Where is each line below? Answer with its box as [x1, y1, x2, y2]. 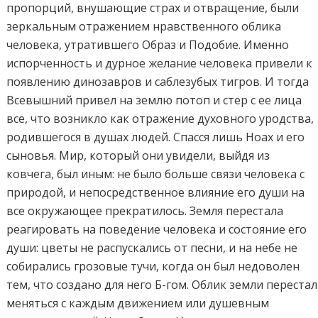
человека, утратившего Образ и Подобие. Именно [6, 37, 290, 53]
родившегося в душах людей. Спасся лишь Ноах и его [6, 129, 305, 146]
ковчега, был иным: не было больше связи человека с [6, 166, 305, 182]
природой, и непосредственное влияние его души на [6, 185, 305, 201]
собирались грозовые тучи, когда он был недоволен [6, 258, 300, 275]
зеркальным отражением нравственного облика [6, 18, 282, 35]
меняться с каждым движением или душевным [6, 295, 270, 312]
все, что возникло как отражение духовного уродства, [6, 111, 314, 127]
